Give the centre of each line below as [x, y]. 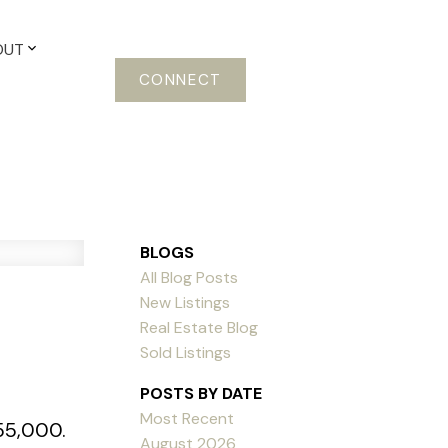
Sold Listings [186, 352]
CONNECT [180, 79]
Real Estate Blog [199, 327]
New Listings [185, 302]
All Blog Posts [189, 277]
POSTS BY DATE [201, 393]
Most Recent [187, 418]
